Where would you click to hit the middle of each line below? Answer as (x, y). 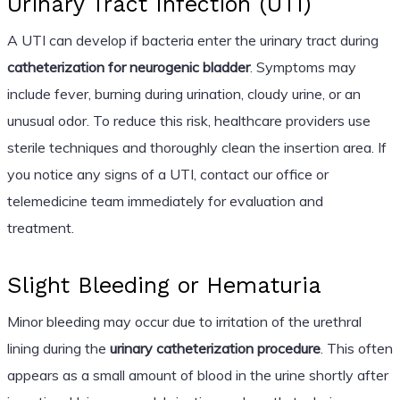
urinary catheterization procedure (215, 348)
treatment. (40, 227)
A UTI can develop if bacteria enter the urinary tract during (192, 40)
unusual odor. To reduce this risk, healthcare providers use (188, 120)
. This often (356, 348)
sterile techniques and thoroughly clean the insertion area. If (196, 147)
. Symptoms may (303, 67)
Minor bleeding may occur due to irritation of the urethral (184, 321)
